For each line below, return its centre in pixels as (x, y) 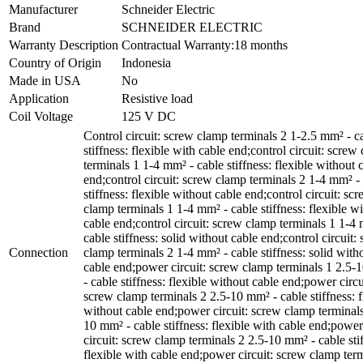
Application (39, 98)
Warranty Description (64, 45)
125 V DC (149, 116)
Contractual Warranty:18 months (205, 45)
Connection (38, 252)
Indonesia (146, 62)
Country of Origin (55, 62)
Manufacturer (43, 9)
